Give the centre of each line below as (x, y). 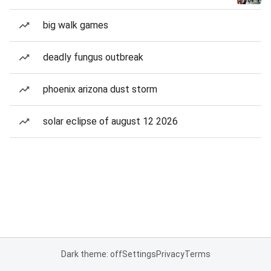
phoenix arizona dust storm (100, 89)
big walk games (76, 25)
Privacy (170, 254)
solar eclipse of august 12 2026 (110, 121)
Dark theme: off (91, 254)
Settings (139, 254)
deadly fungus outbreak (93, 57)
